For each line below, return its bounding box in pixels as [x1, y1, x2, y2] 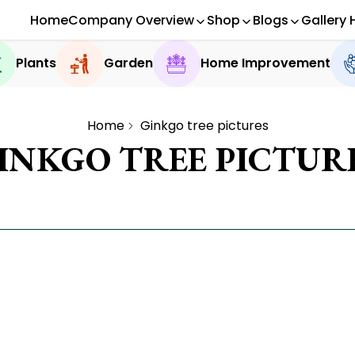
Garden [103, 54, 153, 72]
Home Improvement [200, 54, 330, 72]
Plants [15, 54, 56, 72]
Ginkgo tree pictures [139, 116, 269, 135]
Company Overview [67, 10, 194, 29]
